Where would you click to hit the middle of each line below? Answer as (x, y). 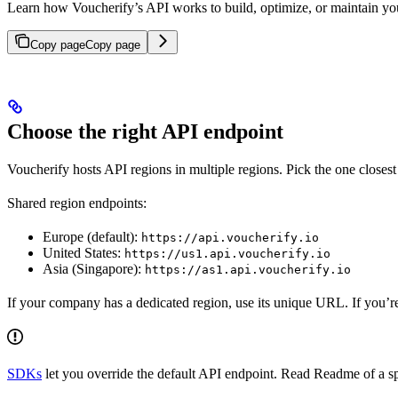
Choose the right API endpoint (145, 131)
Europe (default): (92, 236)
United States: (84, 252)
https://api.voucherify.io (230, 237)
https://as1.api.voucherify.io (248, 269)
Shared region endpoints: (77, 203)
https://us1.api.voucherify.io (227, 253)
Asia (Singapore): (94, 268)
